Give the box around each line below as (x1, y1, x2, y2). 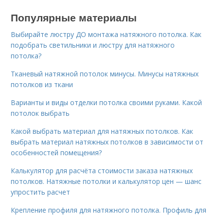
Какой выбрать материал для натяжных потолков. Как (11, 127, 194, 136)
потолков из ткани (11, 80, 73, 89)
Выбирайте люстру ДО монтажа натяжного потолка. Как (11, 30, 202, 39)
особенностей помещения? (11, 148, 102, 157)
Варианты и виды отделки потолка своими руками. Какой (11, 98, 202, 107)
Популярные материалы (11, 10, 137, 24)
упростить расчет (11, 187, 71, 197)
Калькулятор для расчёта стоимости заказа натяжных (11, 166, 193, 175)
